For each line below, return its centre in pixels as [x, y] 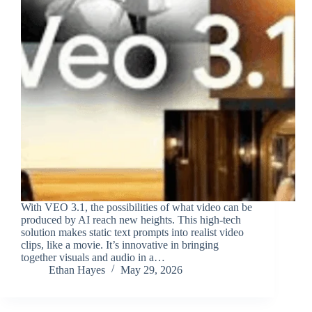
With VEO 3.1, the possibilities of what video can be [136, 207]
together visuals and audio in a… [93, 257]
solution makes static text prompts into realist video [132, 232]
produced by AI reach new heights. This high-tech [131, 219]
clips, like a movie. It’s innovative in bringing [120, 244]
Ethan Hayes [77, 270]
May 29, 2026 [151, 270]
